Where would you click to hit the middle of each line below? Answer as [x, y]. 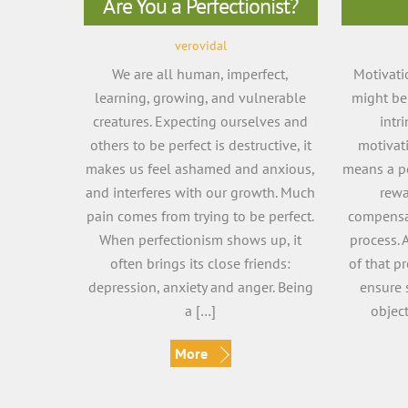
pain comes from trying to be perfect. [201, 215]
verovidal [200, 45]
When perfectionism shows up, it [201, 239]
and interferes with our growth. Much [201, 192]
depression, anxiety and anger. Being [200, 286]
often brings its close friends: [201, 263]
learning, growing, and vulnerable [201, 97]
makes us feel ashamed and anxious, [201, 168]
